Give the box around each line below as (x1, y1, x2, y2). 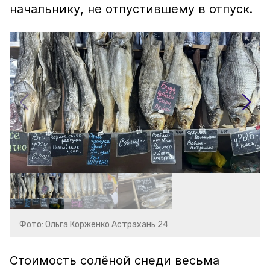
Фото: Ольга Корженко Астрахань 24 (19, 219, 168, 230)
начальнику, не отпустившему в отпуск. (10, 2, 253, 16)
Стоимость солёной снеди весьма (10, 253, 219, 268)
